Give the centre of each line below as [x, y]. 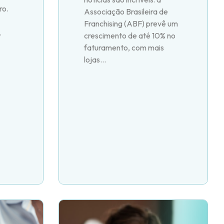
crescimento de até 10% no [129, 36]
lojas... [95, 60]
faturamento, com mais [124, 48]
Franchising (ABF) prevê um [131, 24]
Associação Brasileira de [126, 12]
